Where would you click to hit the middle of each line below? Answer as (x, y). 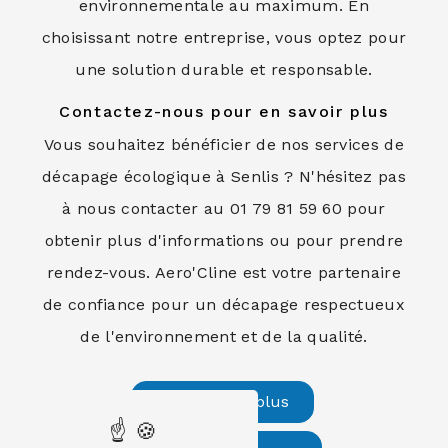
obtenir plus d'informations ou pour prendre (224, 240)
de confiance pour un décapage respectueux (224, 304)
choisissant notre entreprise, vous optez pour (224, 37)
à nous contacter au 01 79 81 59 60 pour (224, 208)
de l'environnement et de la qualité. (224, 336)
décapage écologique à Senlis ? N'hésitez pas (224, 176)
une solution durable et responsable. (224, 69)
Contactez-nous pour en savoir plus (224, 111)
